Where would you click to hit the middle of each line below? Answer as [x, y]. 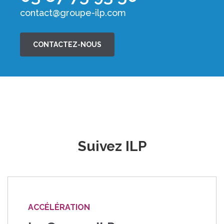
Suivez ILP [112, 146]
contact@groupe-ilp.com [73, 13]
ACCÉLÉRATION [59, 207]
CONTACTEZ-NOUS [67, 45]
